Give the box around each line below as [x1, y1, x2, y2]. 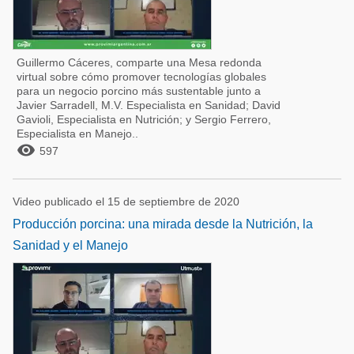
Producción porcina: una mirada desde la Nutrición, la [13, 217, 313, 231]
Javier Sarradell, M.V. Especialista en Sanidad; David [17, 99, 281, 111]
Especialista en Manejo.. [17, 127, 138, 140]
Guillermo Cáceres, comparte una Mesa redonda [17, 56, 262, 69]
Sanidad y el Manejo [13, 239, 128, 252]
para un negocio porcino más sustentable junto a [17, 85, 261, 97]
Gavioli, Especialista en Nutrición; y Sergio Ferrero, [17, 113, 271, 126]
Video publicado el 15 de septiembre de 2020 [13, 195, 239, 208]
